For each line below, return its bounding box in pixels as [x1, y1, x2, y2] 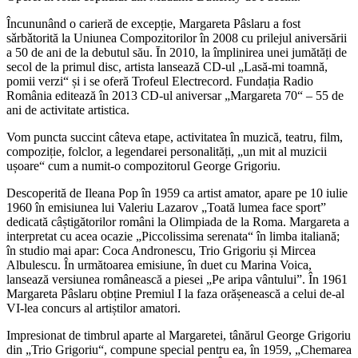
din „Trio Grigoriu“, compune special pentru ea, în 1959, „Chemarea [6, 342, 352, 356]
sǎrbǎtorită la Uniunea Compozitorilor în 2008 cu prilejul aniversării [6, 30, 347, 45]
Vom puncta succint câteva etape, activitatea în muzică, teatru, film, [6, 129, 343, 144]
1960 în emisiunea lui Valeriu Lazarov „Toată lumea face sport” [6, 200, 326, 214]
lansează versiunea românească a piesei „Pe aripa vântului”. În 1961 [6, 272, 348, 286]
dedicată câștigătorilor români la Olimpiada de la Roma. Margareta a [6, 214, 349, 229]
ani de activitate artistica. [6, 102, 129, 117]
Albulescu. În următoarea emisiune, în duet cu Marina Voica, [6, 257, 312, 272]
